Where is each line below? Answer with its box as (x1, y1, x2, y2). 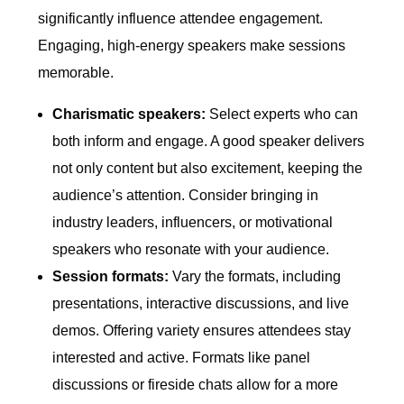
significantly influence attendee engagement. (38, 11, 324, 27)
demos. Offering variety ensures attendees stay (52, 323, 352, 339)
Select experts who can (209, 106, 359, 123)
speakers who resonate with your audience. (52, 242, 330, 258)
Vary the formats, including (169, 269, 342, 285)
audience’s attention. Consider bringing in (52, 188, 319, 204)
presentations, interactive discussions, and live (52, 296, 350, 312)
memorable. (38, 65, 115, 81)
